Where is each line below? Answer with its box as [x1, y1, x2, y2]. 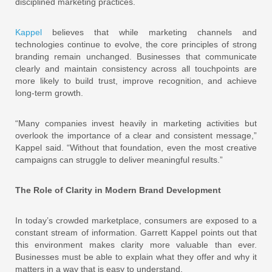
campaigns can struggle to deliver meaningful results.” [15, 155, 223, 165]
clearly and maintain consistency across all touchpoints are [15, 64, 257, 73]
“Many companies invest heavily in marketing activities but [15, 118, 257, 128]
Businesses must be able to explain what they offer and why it [15, 252, 257, 262]
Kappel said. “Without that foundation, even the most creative [15, 143, 257, 152]
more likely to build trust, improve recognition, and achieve [15, 76, 257, 86]
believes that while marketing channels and [52, 27, 257, 37]
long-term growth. [15, 88, 83, 98]
